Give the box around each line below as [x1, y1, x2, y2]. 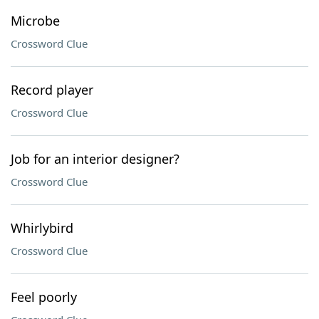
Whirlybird [11, 219, 73, 236]
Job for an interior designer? [11, 150, 179, 167]
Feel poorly [11, 288, 77, 305]
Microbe [11, 12, 60, 29]
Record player [11, 81, 93, 98]
